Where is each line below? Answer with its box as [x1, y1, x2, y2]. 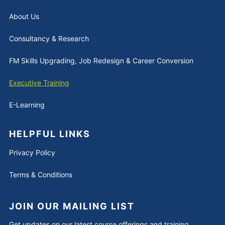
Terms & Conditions [9, 170, 72, 179]
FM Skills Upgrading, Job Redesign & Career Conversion [9, 56, 193, 65]
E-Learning [9, 100, 45, 109]
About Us [9, 12, 39, 21]
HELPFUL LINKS [9, 129, 90, 140]
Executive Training [9, 78, 69, 87]
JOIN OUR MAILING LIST [9, 201, 135, 212]
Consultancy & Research [9, 34, 89, 43]
